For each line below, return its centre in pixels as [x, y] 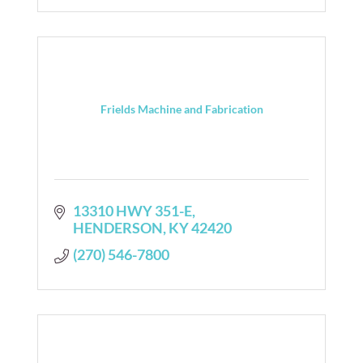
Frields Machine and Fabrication [181, 109]
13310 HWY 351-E [132, 210]
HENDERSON [117, 227]
